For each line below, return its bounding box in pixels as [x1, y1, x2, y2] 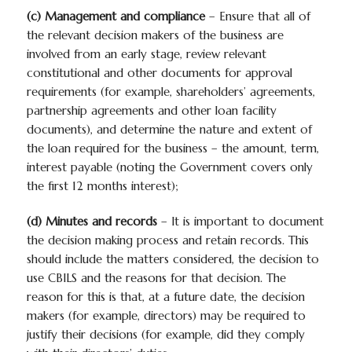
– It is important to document [156, 214, 324, 229]
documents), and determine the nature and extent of [26, 122, 312, 137]
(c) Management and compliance [26, 9, 205, 24]
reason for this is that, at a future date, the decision [26, 289, 305, 304]
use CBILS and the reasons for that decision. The [26, 270, 286, 285]
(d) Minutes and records [26, 214, 157, 229]
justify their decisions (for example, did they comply [26, 327, 305, 342]
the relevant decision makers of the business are [26, 27, 284, 42]
